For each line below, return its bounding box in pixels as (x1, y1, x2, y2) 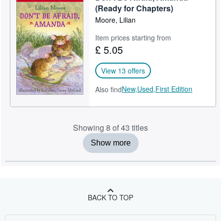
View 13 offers (101, 65, 146, 75)
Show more (90, 139, 131, 147)
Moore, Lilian (95, 14, 136, 25)
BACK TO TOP (88, 192, 133, 202)
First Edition (155, 83, 193, 94)
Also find (95, 84, 122, 94)
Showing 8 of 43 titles (73, 122, 148, 133)
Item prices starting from (95, 32, 172, 42)
